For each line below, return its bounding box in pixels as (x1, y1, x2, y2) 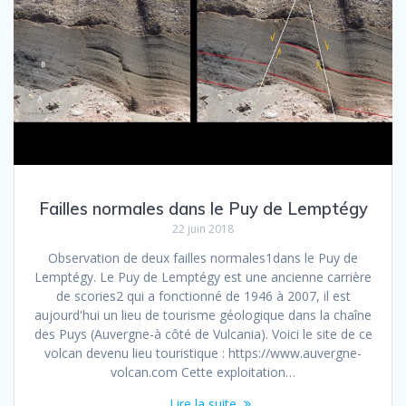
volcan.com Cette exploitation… (111, 363, 295, 382)
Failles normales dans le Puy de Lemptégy (38, 198, 368, 220)
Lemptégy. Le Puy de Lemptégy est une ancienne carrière (34, 268, 372, 286)
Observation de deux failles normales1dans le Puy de (48, 249, 358, 267)
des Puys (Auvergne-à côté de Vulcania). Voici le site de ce (34, 325, 372, 343)
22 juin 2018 (172, 221, 234, 237)
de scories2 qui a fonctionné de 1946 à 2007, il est (55, 287, 351, 305)
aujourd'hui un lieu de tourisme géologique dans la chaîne (34, 306, 372, 324)
